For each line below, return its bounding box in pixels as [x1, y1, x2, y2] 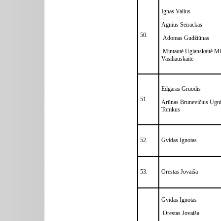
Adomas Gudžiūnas [161, 34, 209, 41]
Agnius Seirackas [161, 21, 202, 28]
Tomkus [161, 106, 180, 113]
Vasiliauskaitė [161, 55, 193, 62]
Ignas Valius [161, 7, 190, 15]
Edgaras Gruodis [161, 85, 201, 92]
